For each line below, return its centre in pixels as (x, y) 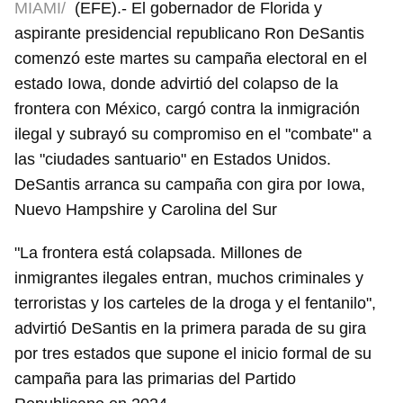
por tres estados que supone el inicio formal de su (193, 354)
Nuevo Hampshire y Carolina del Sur (146, 210)
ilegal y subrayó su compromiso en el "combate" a (193, 134)
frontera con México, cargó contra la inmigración (187, 109)
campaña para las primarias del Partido (155, 379)
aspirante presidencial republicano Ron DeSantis (189, 34)
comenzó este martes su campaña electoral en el (191, 59)
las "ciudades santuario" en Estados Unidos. (173, 160)
